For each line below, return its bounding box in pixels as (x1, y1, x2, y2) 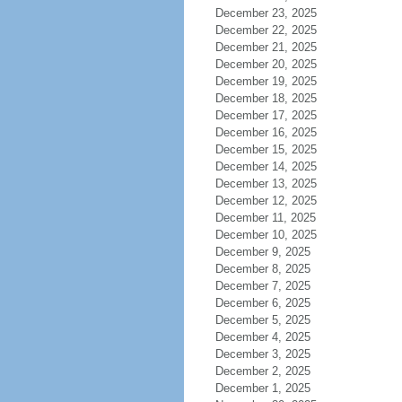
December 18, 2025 (214, 92, 317, 105)
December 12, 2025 (214, 194, 317, 207)
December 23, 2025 (214, 6, 317, 20)
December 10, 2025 (214, 228, 317, 241)
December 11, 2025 (214, 211, 316, 224)
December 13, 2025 (214, 177, 317, 190)
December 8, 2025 (214, 262, 310, 275)
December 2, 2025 (214, 364, 310, 378)
